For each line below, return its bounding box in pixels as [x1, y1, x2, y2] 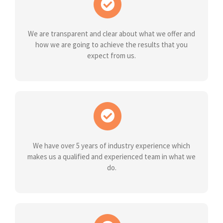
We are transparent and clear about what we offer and [28, 29, 195, 39]
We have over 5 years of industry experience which [33, 140, 190, 150]
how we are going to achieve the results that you [35, 40, 188, 50]
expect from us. [87, 51, 136, 61]
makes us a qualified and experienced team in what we [27, 151, 196, 161]
